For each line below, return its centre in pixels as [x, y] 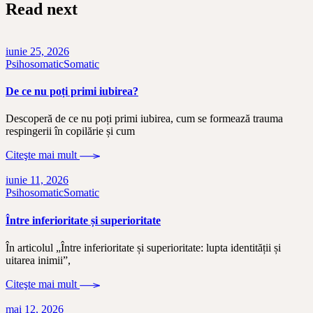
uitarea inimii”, [38, 260]
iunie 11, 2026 [37, 180]
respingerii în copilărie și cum [70, 131]
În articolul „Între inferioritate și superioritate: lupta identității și [143, 247]
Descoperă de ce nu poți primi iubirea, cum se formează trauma [144, 119]
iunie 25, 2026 [37, 51]
